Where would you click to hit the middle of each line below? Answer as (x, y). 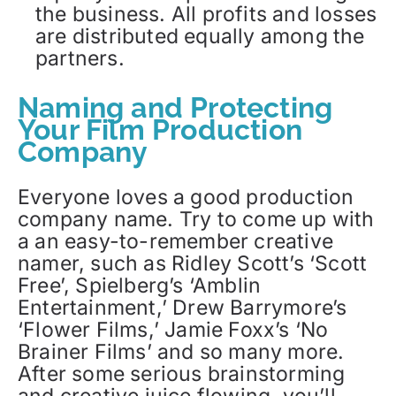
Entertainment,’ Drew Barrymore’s (183, 307)
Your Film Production (160, 130)
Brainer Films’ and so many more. (181, 351)
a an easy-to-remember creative (176, 241)
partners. (80, 59)
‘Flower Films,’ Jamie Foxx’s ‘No (173, 329)
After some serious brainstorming (182, 373)
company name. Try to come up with (196, 219)
